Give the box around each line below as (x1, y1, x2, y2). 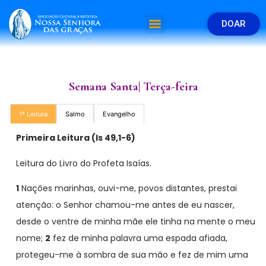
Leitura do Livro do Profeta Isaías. (16, 157, 151, 169)
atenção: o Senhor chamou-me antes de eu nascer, (16, 199, 235, 211)
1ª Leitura (19, 110, 47, 119)
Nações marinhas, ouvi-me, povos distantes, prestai (19, 182, 237, 194)
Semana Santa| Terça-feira (68, 79, 198, 94)
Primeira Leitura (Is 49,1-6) (16, 132, 135, 144)
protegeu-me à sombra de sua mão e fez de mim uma (16, 249, 248, 261)
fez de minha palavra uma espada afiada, (50, 232, 227, 244)
